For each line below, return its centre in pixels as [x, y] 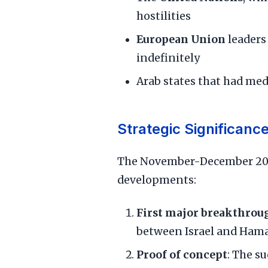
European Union [181, 39]
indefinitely [168, 58]
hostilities [164, 16]
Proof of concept [182, 255]
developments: [157, 180]
